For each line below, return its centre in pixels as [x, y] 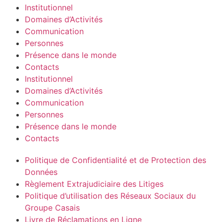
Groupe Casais [52, 208]
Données [41, 172]
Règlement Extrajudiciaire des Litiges [94, 184]
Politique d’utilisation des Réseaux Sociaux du [110, 196]
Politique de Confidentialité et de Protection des [115, 160]
